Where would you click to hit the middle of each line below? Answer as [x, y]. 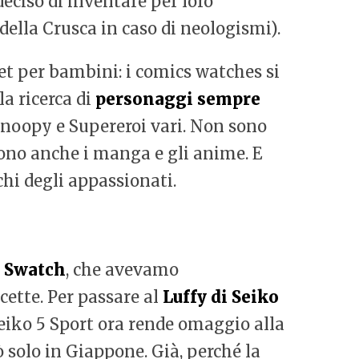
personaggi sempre [178, 99]
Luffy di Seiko [221, 297]
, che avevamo [122, 270]
